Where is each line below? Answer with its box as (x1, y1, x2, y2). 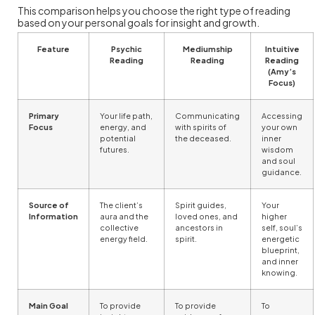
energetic (262, 233, 300, 243)
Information (29, 211, 78, 221)
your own (262, 122, 297, 131)
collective (100, 222, 139, 232)
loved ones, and (175, 211, 238, 221)
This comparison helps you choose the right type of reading (18, 4, 290, 17)
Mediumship (182, 44, 233, 53)
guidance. (262, 167, 302, 176)
